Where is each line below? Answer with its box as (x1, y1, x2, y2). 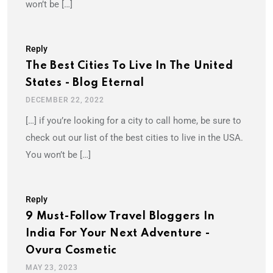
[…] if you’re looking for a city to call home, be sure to (26, 115, 241, 127)
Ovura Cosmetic (26, 245, 118, 257)
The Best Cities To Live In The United (26, 60, 233, 72)
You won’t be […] (26, 149, 91, 161)
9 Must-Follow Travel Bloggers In (26, 211, 215, 222)
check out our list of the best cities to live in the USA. (26, 132, 243, 144)
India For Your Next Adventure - (26, 228, 210, 239)
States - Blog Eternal (26, 77, 144, 89)
